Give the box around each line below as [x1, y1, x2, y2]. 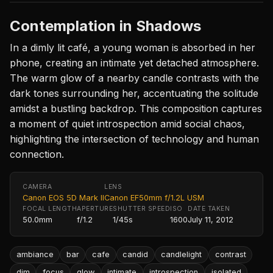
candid [122, 250, 149, 260]
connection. [10, 147, 64, 160]
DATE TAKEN [188, 204, 230, 213]
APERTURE [77, 204, 113, 213]
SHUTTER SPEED [113, 204, 171, 213]
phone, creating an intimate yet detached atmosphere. [10, 56, 259, 69]
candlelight [161, 250, 202, 260]
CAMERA [23, 182, 52, 191]
